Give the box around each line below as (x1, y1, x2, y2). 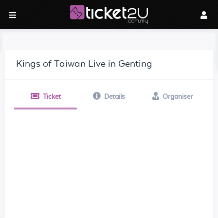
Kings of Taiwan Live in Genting (16, 58, 152, 69)
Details (104, 92, 125, 100)
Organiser (162, 92, 193, 100)
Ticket (42, 92, 61, 100)
